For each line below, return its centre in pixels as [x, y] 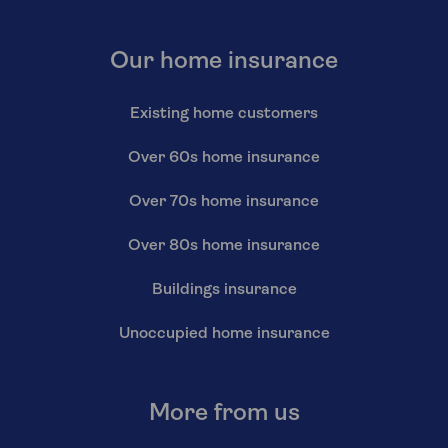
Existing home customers [224, 113]
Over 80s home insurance [224, 245]
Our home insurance [224, 61]
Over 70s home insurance [224, 201]
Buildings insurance [224, 289]
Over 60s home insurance [224, 157]
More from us [224, 413]
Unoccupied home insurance [224, 333]
